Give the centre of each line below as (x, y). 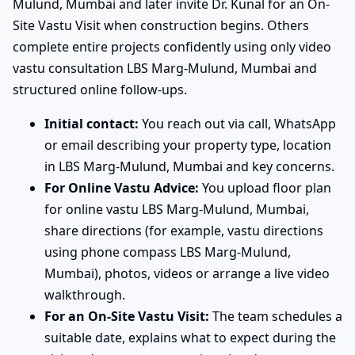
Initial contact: (92, 123)
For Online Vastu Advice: (122, 187)
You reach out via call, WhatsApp (237, 123)
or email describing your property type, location (188, 145)
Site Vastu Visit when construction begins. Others (161, 25)
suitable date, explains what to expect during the (190, 337)
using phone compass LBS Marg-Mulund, (168, 252)
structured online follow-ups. (100, 89)
